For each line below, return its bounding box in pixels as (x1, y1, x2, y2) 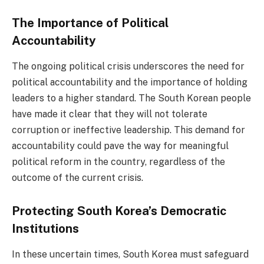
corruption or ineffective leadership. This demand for (12, 124, 245, 136)
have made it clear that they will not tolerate (12, 108, 207, 120)
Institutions (12, 221, 79, 236)
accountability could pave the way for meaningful (12, 140, 229, 152)
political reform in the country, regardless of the (12, 156, 225, 168)
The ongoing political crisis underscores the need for (12, 61, 245, 72)
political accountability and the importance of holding (12, 77, 247, 88)
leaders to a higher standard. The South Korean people (12, 93, 251, 104)
